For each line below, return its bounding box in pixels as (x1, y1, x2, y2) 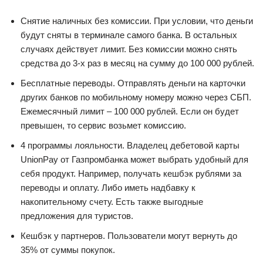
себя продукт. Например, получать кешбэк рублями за (21, 168, 241, 178)
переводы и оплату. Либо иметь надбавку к (21, 183, 195, 193)
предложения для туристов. (21, 211, 133, 221)
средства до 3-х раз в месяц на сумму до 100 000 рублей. (21, 58, 254, 68)
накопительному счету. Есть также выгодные (21, 197, 203, 207)
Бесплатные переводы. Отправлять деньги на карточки (21, 78, 245, 88)
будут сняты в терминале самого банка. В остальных (21, 30, 237, 40)
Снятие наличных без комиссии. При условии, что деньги (21, 16, 253, 26)
